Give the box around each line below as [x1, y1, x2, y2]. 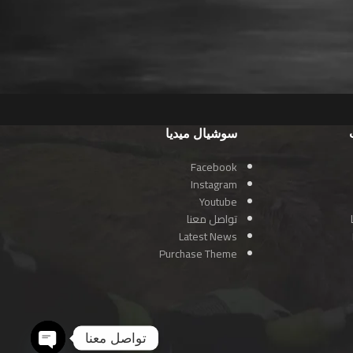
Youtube [199, 191, 237, 212]
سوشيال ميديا [165, 126, 237, 141]
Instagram [190, 174, 237, 195]
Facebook [190, 157, 237, 177]
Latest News [178, 226, 237, 247]
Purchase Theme [158, 243, 237, 264]
